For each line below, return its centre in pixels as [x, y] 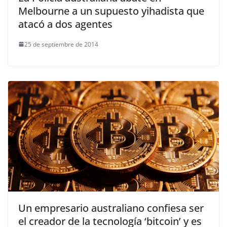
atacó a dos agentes [65, 24]
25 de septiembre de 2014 [61, 44]
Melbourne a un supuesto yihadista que [111, 11]
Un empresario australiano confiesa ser [111, 208]
